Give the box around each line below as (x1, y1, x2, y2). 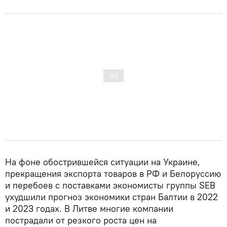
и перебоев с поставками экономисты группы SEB (5, 179, 215, 191)
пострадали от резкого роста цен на (5, 214, 157, 226)
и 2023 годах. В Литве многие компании (5, 203, 173, 214)
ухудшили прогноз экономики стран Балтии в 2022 (5, 191, 218, 203)
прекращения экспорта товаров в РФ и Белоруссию (5, 168, 221, 179)
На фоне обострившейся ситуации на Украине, (5, 156, 200, 168)
